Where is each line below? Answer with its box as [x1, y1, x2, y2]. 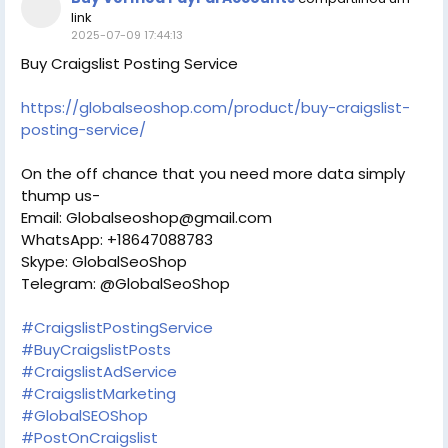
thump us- [21, 185, 100, 207]
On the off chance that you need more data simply [21, 163, 405, 185]
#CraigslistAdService [21, 361, 177, 383]
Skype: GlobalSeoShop [21, 251, 187, 273]
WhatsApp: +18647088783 [21, 229, 213, 251]
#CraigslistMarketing [21, 383, 176, 405]
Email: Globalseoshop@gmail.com [21, 207, 272, 229]
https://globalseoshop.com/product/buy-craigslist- [21, 97, 410, 119]
